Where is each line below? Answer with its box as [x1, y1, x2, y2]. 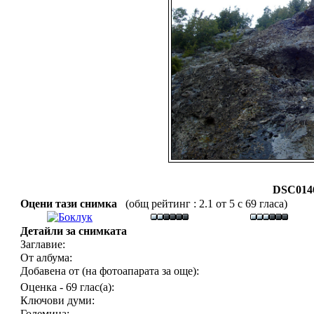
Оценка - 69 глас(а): [20, 281, 114, 293]
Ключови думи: [20, 294, 95, 306]
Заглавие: [20, 238, 65, 250]
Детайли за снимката [20, 225, 127, 237]
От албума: [20, 252, 72, 264]
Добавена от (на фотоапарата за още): [20, 265, 199, 277]
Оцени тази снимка [20, 198, 123, 210]
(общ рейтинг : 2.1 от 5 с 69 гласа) [123, 198, 287, 210]
